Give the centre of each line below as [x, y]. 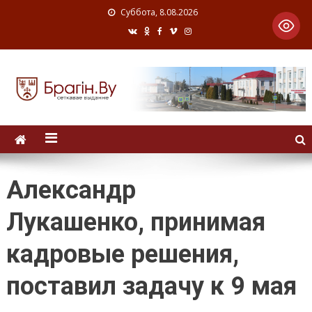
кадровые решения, [122, 255]
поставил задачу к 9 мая [151, 287]
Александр [71, 190]
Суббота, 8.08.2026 [159, 12]
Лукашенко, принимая [135, 223]
